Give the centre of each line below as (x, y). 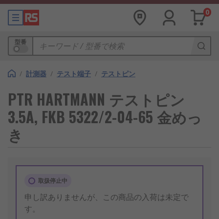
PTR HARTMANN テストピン (96, 99)
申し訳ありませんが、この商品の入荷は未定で (107, 197)
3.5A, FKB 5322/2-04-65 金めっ (105, 117)
